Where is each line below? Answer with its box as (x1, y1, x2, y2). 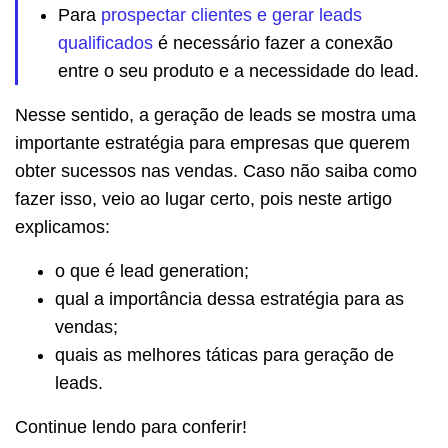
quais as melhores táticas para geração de (55, 345, 394, 366)
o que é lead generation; (55, 261, 249, 282)
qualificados (58, 33, 153, 54)
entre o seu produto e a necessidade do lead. (58, 61, 419, 82)
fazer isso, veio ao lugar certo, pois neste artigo (15, 189, 392, 210)
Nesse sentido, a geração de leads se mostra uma (15, 105, 416, 126)
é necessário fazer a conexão (153, 33, 393, 54)
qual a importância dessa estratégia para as (55, 289, 404, 310)
